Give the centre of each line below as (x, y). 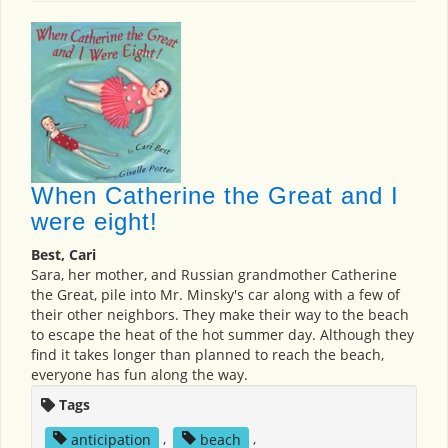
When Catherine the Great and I (215, 196)
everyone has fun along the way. (139, 375)
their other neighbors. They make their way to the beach (220, 315)
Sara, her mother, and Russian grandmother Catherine (214, 275)
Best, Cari (63, 255)
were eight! (94, 222)
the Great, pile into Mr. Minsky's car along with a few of (215, 295)
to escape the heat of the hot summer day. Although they (222, 335)
